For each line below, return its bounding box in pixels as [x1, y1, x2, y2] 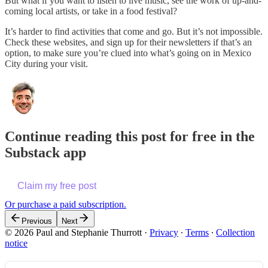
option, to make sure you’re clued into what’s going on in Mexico [5, 47, 251, 58]
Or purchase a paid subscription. [5, 199, 126, 210]
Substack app [5, 145, 86, 161]
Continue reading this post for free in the [5, 129, 255, 145]
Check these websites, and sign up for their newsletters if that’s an [5, 36, 252, 47]
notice [5, 238, 28, 249]
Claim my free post [17, 181, 96, 191]
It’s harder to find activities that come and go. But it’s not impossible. [5, 26, 263, 36]
